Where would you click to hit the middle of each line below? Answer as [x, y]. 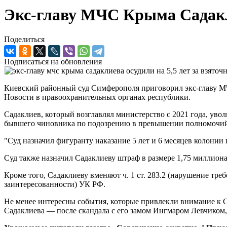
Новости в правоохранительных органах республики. [97, 97]
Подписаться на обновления [53, 62]
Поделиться [24, 40]
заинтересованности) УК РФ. [55, 184]
